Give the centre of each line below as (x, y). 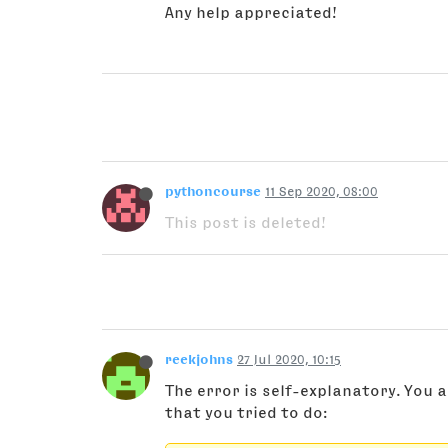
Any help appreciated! (251, 12)
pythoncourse (213, 191)
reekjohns (199, 359)
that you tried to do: (246, 412)
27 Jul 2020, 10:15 (289, 359)
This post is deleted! (245, 222)
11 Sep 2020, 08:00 (321, 191)
